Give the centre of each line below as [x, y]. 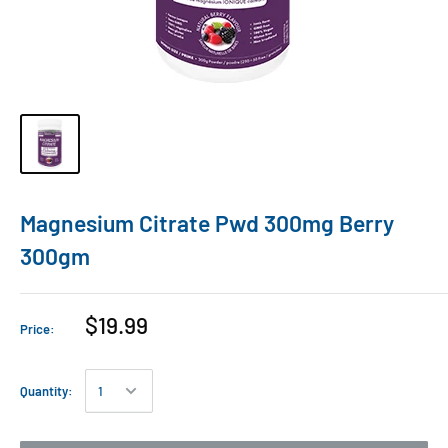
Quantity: [46, 391]
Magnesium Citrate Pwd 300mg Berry [207, 223]
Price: [37, 329]
